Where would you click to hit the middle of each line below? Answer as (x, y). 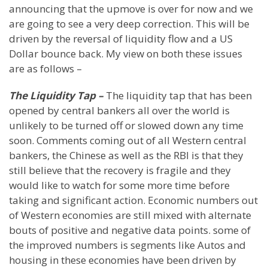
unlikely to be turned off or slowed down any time (126, 125)
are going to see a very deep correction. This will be (129, 24)
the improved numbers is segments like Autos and (127, 245)
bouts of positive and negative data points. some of (130, 230)
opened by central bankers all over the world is (119, 110)
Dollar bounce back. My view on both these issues (126, 54)
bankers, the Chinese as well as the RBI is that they (126, 155)
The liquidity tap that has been (179, 95)
